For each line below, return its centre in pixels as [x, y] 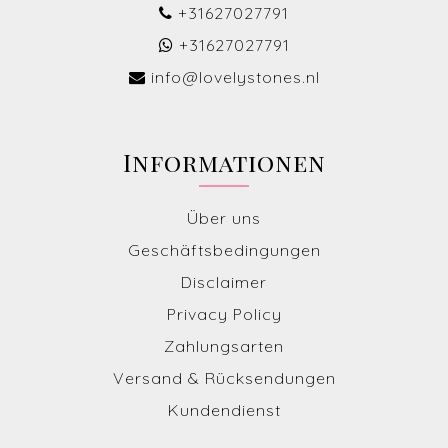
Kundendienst [224, 410]
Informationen [224, 162]
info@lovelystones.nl [235, 77]
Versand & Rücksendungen [224, 378]
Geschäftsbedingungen [224, 250]
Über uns [224, 218]
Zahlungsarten [224, 346]
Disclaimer [224, 282]
